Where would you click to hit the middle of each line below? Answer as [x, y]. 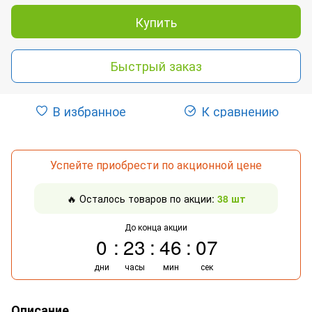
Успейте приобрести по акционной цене [156, 164]
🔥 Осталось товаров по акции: [142, 198]
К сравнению [240, 110]
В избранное [89, 110]
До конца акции [156, 226]
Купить [156, 21]
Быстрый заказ [156, 66]
